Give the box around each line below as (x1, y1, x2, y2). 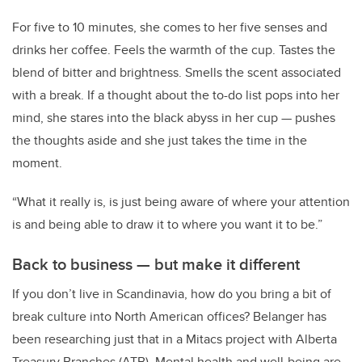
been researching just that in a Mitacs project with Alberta (12, 330, 337, 349)
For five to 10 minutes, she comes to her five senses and (12, 18, 327, 37)
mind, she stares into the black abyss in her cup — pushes (12, 108, 335, 128)
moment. (12, 154, 65, 173)
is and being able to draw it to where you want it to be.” (12, 215, 322, 234)
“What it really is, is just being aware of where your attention (12, 192, 350, 212)
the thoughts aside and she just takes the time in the (12, 131, 307, 150)
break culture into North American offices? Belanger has (12, 307, 326, 326)
